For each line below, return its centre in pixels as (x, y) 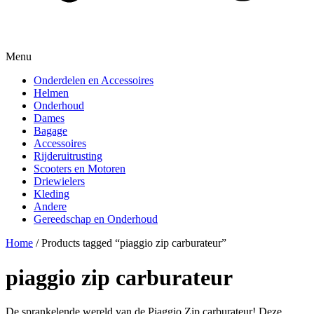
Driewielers (59, 182)
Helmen (51, 93)
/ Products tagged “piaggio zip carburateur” (130, 243)
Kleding (52, 194)
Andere (50, 207)
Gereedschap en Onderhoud (96, 219)
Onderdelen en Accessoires (94, 81)
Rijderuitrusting (68, 156)
